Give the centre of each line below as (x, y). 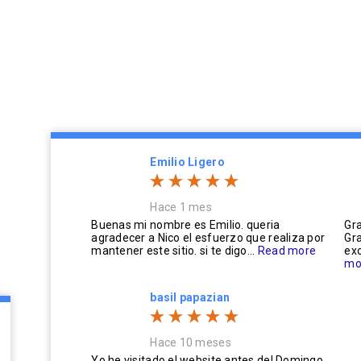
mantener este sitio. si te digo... (174, 251)
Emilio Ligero (187, 162)
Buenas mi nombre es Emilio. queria (186, 225)
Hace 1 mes (181, 207)
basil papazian (190, 297)
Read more (287, 251)
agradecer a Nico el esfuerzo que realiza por (208, 238)
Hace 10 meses (191, 342)
